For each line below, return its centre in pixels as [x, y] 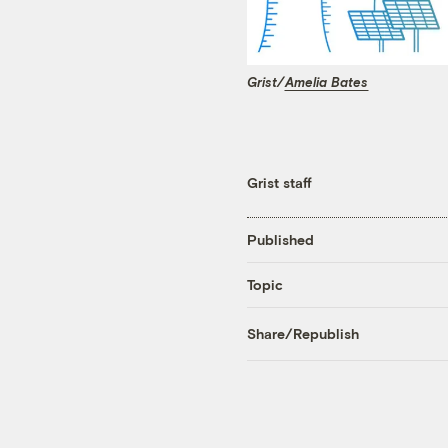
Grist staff [279, 182]
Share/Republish [303, 334]
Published [280, 240]
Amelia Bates [326, 82]
